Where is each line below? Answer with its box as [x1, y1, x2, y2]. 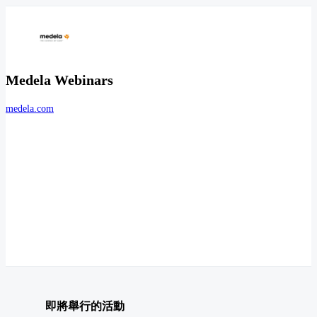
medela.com [6, 103, 54, 115]
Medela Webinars [6, 72, 113, 88]
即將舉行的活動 [45, 299, 125, 312]
